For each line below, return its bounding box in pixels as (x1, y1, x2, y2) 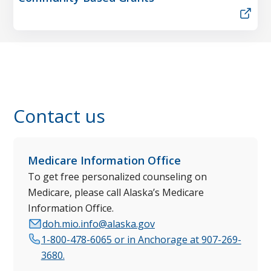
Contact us (13, 103, 105, 128)
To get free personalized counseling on (28, 169, 207, 183)
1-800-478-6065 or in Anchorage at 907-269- (41, 232, 241, 246)
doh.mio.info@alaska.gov (42, 217, 155, 230)
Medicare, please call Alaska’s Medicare (28, 185, 204, 199)
